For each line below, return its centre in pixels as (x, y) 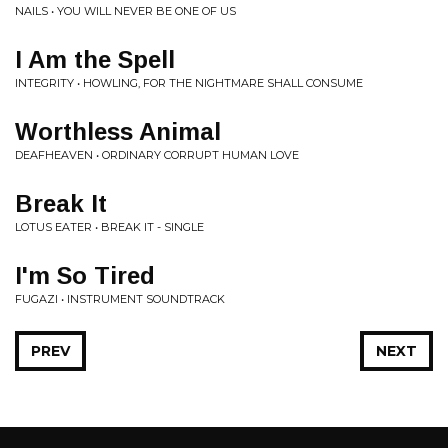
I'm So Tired (85, 275)
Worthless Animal (118, 131)
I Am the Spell (95, 59)
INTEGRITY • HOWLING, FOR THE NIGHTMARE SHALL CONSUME (189, 82)
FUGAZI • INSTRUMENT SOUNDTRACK (120, 298)
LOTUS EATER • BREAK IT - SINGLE (109, 226)
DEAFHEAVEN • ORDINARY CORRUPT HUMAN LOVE (157, 154)
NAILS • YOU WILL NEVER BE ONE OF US (125, 10)
